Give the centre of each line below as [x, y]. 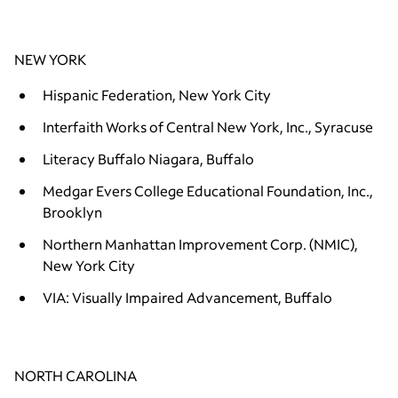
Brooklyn [72, 211]
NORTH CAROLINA [76, 375]
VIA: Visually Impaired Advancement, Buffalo [187, 297]
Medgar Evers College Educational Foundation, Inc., [208, 190]
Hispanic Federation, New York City [158, 94]
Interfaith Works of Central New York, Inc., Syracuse [208, 126]
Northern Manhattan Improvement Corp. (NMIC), [200, 243]
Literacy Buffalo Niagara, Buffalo [148, 158]
